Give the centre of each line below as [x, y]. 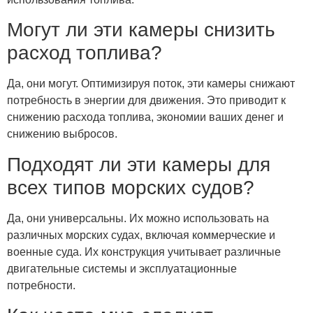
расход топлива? [85, 53]
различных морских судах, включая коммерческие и [141, 235]
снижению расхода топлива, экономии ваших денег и [145, 117]
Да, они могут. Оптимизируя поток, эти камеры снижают [151, 84]
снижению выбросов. [62, 134]
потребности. [41, 285]
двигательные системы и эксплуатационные [122, 268]
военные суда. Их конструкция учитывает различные [144, 252]
